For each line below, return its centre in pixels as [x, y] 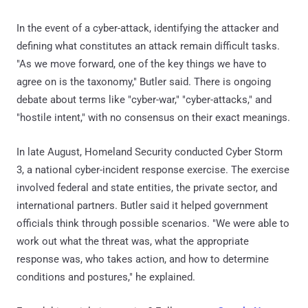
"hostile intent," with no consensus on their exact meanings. [153, 118]
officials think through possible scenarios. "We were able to [153, 223]
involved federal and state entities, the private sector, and [147, 188]
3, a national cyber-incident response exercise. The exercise [153, 170]
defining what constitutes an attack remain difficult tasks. [148, 46]
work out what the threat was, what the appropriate [133, 241]
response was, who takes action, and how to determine [143, 259]
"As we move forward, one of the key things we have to [142, 64]
